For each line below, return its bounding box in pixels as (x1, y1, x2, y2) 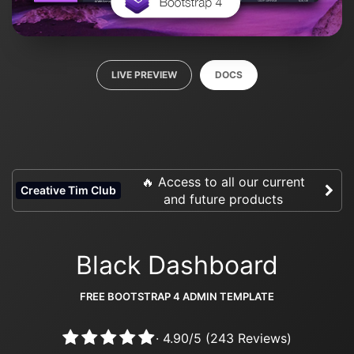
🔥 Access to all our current (141, 173, 305, 190)
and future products (163, 190, 283, 207)
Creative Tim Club (21, 183, 116, 197)
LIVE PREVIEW (111, 68, 177, 81)
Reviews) (234, 330, 292, 346)
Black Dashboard (76, 249, 278, 281)
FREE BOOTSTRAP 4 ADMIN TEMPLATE (80, 289, 274, 303)
